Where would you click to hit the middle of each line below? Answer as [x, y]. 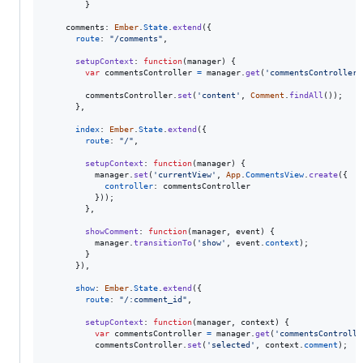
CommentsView [275, 174]
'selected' [231, 344]
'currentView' [185, 174]
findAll [306, 95]
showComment [112, 231]
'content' [219, 95]
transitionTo [163, 242]
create [323, 174]
